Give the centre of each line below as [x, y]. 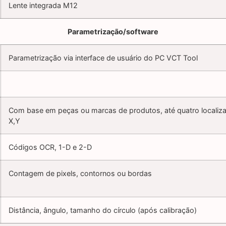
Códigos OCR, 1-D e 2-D [50, 147]
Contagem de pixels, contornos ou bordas [80, 174]
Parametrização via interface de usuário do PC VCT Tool [103, 58]
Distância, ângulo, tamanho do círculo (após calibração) [103, 210]
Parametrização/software [113, 32]
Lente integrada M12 [43, 6]
